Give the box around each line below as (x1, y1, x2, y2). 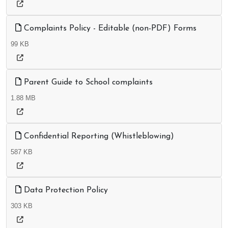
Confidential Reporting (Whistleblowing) (21, 132, 174, 141)
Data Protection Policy (21, 186, 108, 195)
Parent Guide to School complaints (21, 78, 153, 87)
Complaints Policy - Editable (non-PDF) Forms (21, 24, 196, 33)
